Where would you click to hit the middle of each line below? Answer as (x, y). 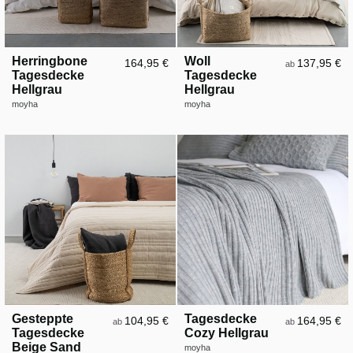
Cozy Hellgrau (226, 333)
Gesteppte (43, 319)
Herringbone (50, 61)
